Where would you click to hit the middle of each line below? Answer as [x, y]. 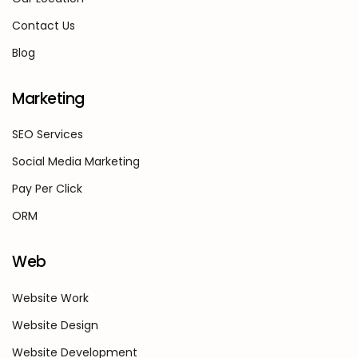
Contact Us [44, 26]
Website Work [50, 298]
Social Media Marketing [76, 162]
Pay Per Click [47, 189]
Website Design [55, 325]
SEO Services [48, 135]
